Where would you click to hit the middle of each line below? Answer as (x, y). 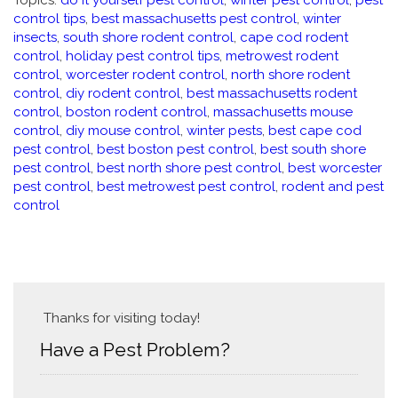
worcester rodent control (145, 75)
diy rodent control (123, 93)
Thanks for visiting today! (120, 318)
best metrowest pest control (186, 187)
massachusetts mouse (283, 112)
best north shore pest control (189, 168)
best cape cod (315, 131)
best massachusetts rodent (272, 93)
